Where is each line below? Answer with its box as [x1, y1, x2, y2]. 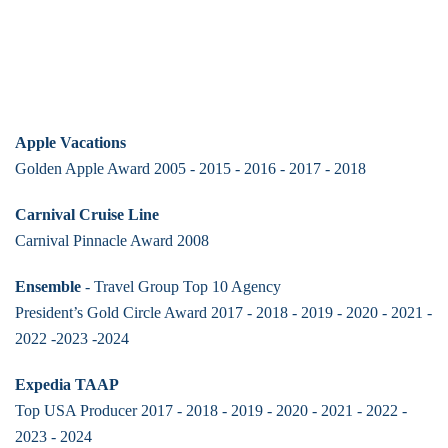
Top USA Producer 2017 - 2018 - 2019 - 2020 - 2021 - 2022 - [15, 402, 407, 420]
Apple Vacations [15, 134, 126, 152]
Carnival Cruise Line [15, 206, 159, 224]
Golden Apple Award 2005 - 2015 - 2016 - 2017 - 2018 [15, 160, 366, 178]
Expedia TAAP [15, 376, 119, 394]
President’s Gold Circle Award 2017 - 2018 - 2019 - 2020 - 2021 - [15, 304, 432, 322]
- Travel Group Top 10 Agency [81, 278, 281, 296]
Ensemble [15, 278, 81, 296]
